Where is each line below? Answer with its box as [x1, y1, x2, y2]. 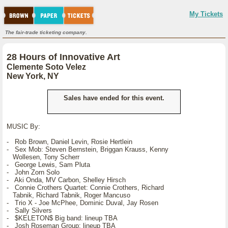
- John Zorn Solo [7, 168, 60, 176]
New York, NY [7, 72, 59, 80]
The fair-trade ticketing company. [5, 30, 87, 35]
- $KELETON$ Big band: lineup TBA [7, 214, 118, 222]
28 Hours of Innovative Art [7, 52, 120, 62]
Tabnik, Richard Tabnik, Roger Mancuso [7, 191, 130, 199]
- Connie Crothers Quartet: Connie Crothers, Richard [7, 184, 164, 191]
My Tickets [189, 10, 223, 18]
